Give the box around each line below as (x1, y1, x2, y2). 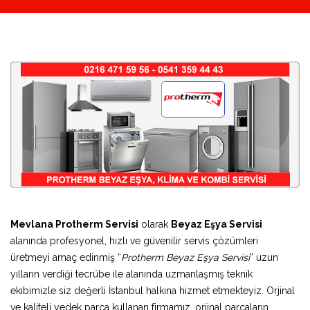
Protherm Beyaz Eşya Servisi (121, 251, 250, 263)
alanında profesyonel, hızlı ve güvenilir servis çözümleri (10, 235, 258, 246)
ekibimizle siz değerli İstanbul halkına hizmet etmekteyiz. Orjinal (10, 284, 295, 296)
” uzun (250, 251, 278, 263)
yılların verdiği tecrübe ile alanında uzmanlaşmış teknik (10, 268, 253, 280)
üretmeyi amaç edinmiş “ (10, 251, 121, 263)
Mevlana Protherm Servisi (10, 218, 138, 230)
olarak (138, 218, 171, 230)
